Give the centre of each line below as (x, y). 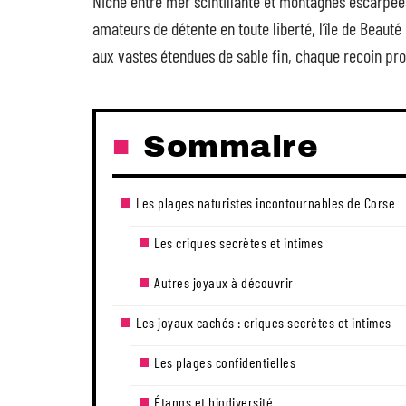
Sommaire (231, 146)
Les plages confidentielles (225, 362)
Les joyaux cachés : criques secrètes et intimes (264, 322)
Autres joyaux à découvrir (224, 282)
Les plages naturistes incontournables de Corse (266, 203)
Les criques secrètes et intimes (239, 242)
